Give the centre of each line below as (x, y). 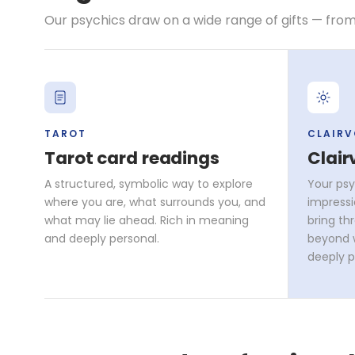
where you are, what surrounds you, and (155, 202)
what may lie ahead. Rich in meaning (147, 220)
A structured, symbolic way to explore (149, 183)
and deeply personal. (102, 238)
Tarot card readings (132, 158)
